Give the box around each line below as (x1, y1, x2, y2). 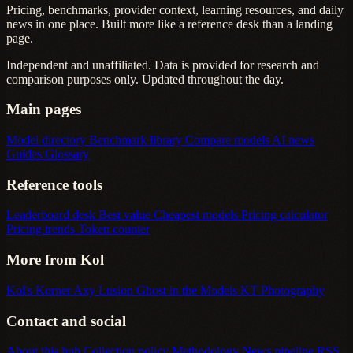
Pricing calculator (241, 208, 328, 222)
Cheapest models (154, 208, 241, 222)
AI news (272, 132, 314, 147)
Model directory (6, 132, 89, 147)
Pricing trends (6, 222, 78, 236)
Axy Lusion (73, 283, 136, 297)
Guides (6, 147, 45, 161)
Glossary (45, 147, 89, 161)
